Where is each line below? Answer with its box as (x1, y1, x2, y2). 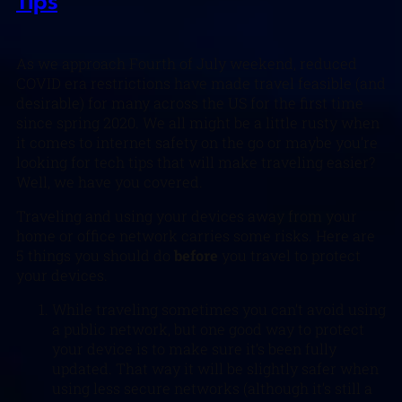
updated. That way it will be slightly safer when (52, 359, 379, 379)
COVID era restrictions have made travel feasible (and (16, 73, 386, 92)
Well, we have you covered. (16, 171, 203, 191)
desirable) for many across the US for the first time (16, 92, 363, 112)
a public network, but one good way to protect (52, 319, 364, 339)
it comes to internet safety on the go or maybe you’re (16, 132, 378, 152)
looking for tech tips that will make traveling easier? (16, 152, 375, 171)
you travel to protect (222, 246, 361, 265)
